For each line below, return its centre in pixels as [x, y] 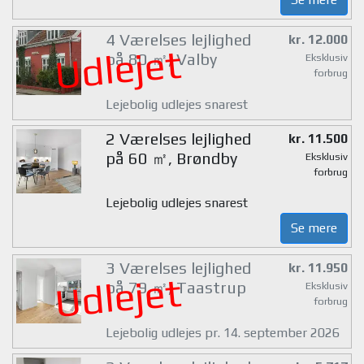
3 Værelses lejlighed [178, 268]
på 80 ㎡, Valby [161, 59]
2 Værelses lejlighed [178, 138]
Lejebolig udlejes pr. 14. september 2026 [222, 332]
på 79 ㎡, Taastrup [175, 288]
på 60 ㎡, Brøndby [171, 158]
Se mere [314, 228]
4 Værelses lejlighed [178, 40]
